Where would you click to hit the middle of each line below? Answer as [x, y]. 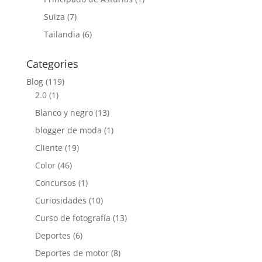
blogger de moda [68, 130]
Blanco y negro [64, 112]
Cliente [49, 147]
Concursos [55, 182]
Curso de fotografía [73, 218]
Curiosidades [61, 200]
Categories [52, 63]
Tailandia [62, 34]
